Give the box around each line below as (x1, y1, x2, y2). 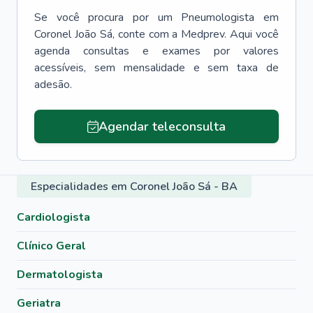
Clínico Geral (17, 238, 86, 254)
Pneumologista (181, 10, 255, 25)
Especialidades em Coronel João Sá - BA (31, 179, 238, 194)
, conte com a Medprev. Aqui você (112, 27, 279, 42)
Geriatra (17, 296, 61, 311)
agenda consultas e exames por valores (34, 43, 279, 59)
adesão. (34, 77, 72, 92)
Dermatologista (17, 267, 103, 282)
